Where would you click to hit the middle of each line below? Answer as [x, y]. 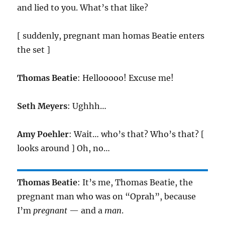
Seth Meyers [42, 106]
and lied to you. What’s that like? [83, 8]
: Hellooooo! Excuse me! [126, 78]
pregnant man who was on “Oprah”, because [107, 197]
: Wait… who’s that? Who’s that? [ [137, 134]
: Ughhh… [87, 106]
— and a [86, 211]
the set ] [34, 50]
